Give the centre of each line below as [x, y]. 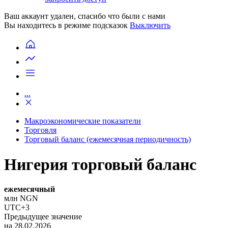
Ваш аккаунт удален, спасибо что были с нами [85, 16]
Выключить [150, 25]
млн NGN [21, 198]
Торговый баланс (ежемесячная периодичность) [108, 139]
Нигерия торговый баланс [100, 164]
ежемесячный [30, 189]
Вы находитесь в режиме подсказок [67, 25]
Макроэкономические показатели [83, 121]
